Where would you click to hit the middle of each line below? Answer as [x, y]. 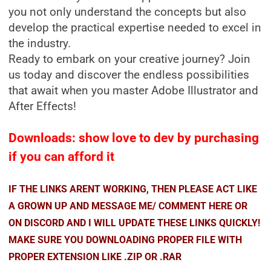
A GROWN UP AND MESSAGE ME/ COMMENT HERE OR [128, 206]
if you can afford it [61, 157]
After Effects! [44, 106]
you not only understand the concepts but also [127, 12]
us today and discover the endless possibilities [129, 75]
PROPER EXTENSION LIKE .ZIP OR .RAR [95, 257]
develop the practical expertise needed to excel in [135, 28]
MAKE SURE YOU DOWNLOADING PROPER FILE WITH [125, 240]
